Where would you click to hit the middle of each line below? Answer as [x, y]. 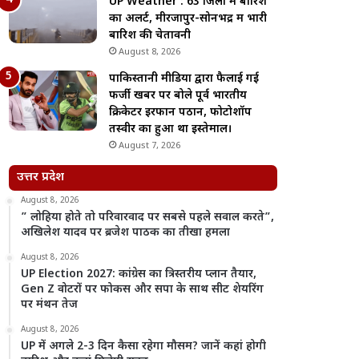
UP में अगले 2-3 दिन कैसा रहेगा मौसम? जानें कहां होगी [144, 347]
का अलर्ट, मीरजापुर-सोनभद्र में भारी [188, 19]
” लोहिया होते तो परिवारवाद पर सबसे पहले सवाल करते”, [148, 218]
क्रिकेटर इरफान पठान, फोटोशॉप [181, 113]
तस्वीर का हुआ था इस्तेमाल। [171, 129]
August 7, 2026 [150, 146]
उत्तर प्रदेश [41, 177]
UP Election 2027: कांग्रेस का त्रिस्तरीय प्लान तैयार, [139, 274]
